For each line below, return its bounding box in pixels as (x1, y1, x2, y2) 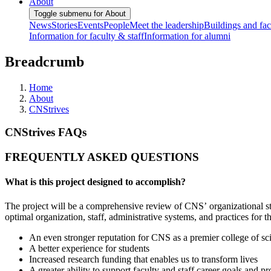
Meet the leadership (129, 19, 204, 30)
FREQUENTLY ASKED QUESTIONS (5, 151, 199, 164)
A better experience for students (29, 243, 149, 253)
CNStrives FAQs (5, 126, 87, 139)
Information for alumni (144, 30, 230, 41)
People (103, 19, 129, 30)
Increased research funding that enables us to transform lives (29, 253, 258, 264)
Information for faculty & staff (29, 30, 144, 41)
